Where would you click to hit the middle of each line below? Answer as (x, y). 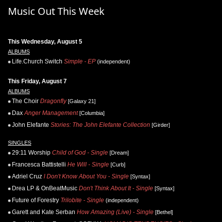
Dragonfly (53, 101)
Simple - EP (80, 62)
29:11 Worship (31, 153)
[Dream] (118, 153)
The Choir (25, 101)
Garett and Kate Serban (44, 212)
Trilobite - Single (82, 200)
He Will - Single (88, 165)
